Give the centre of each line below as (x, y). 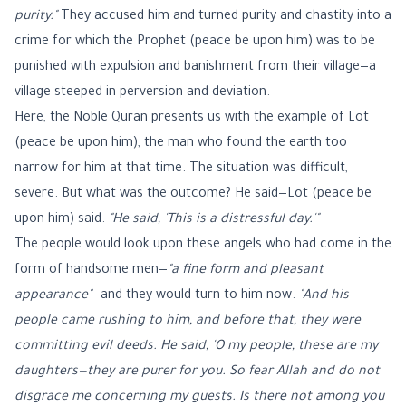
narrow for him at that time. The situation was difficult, (181, 169)
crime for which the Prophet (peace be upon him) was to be (195, 43)
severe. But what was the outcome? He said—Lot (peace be (193, 195)
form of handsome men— (91, 271)
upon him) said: (62, 220)
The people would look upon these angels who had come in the (203, 246)
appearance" (53, 296)
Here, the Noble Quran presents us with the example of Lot (192, 119)
